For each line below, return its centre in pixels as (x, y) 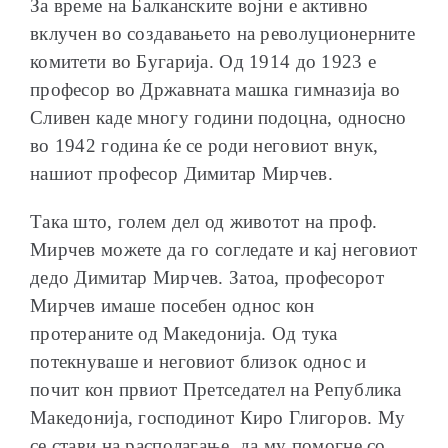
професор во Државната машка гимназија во (215, 89)
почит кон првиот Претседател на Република (216, 389)
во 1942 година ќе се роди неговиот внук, (204, 145)
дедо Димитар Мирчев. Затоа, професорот (207, 277)
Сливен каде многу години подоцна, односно (218, 117)
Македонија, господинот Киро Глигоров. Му (218, 417)
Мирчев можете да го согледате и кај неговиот (224, 249)
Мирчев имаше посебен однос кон (172, 305)
